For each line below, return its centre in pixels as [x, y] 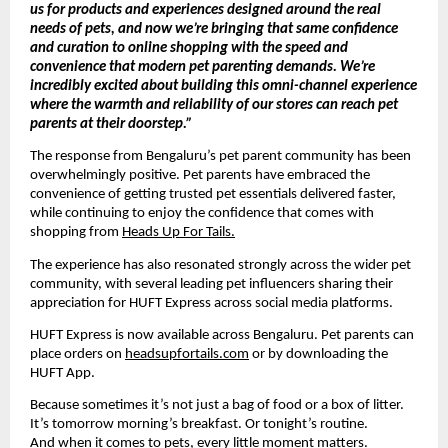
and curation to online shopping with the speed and [189, 49]
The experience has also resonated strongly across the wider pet [220, 265]
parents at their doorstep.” [111, 125]
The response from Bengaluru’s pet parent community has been [220, 157]
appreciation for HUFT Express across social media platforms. [211, 303]
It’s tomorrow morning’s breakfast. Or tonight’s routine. [199, 425]
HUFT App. [62, 374]
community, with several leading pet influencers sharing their [211, 284]
